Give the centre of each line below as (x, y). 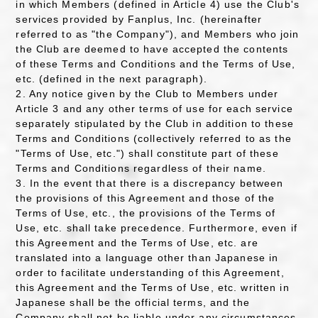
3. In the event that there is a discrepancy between (150, 183)
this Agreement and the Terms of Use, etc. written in (153, 287)
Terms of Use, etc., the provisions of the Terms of (146, 213)
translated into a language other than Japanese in (147, 257)
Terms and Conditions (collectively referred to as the (154, 138)
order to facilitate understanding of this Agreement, (150, 272)
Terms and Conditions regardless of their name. (141, 168)
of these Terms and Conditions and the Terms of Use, (156, 64)
